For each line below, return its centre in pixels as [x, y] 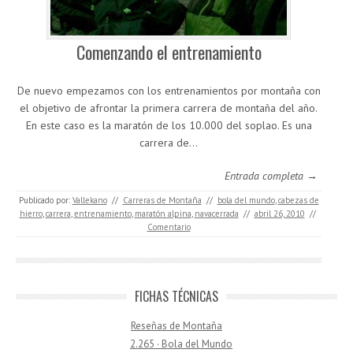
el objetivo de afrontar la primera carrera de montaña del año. [169, 108]
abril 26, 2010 [279, 214]
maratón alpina [163, 214]
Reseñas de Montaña [176, 326]
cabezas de [298, 200]
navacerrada [216, 214]
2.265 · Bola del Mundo [181, 344]
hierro [31, 214]
